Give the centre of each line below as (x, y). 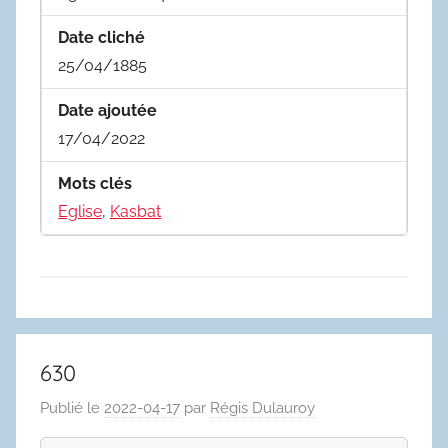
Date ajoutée (107, 110)
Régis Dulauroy (262, 408)
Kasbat (135, 211)
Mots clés (95, 183)
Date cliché (101, 37)
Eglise (80, 211)
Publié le (72, 408)
